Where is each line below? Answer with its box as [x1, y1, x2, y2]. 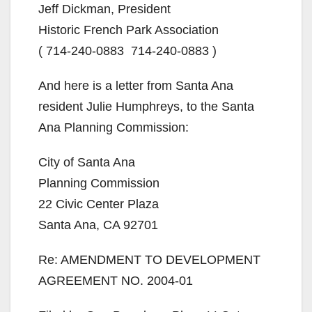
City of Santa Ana [38, 155, 135, 170]
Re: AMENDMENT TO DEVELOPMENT [38, 253, 260, 267]
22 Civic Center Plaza [38, 197, 159, 212]
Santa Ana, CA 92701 [38, 218, 158, 233]
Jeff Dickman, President [38, 2, 171, 17]
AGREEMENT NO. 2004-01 [38, 274, 193, 288]
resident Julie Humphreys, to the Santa [38, 100, 254, 114]
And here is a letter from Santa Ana [38, 79, 233, 93]
